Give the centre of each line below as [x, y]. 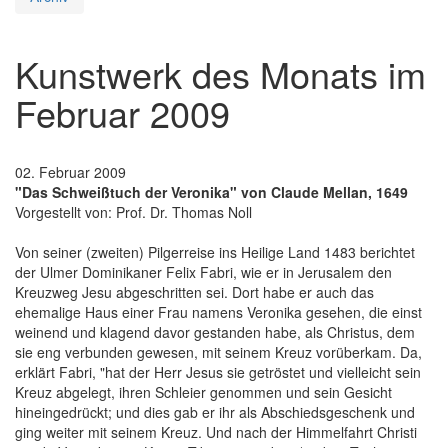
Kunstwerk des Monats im [220, 73]
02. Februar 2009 [70, 171]
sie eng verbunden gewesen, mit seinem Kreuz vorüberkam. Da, [218, 351]
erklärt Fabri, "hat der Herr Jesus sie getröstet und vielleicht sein [218, 371]
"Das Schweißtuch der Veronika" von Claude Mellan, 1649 [211, 191]
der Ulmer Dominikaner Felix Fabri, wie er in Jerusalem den [203, 271]
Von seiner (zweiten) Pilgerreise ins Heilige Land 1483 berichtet [215, 251]
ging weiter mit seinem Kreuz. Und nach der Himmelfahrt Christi [216, 431]
